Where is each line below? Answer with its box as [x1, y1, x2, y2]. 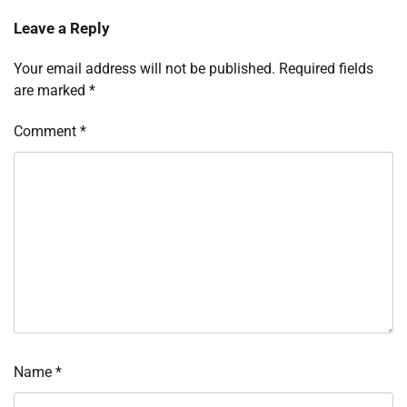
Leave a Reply [14, 19, 110, 38]
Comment [14, 123, 80, 141]
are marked [14, 82, 89, 100]
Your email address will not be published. [14, 60, 275, 78]
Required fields [279, 60, 373, 78]
